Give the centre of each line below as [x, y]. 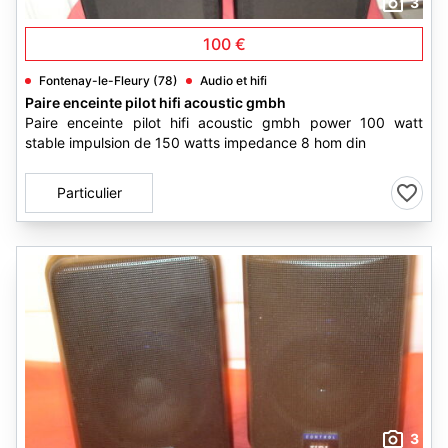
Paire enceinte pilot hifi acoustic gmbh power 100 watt [224, 122]
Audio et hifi [233, 80]
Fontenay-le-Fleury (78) [108, 80]
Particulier [89, 192]
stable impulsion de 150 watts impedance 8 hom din [195, 142]
